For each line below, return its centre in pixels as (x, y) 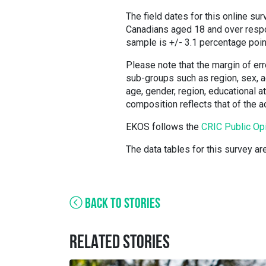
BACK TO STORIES (121, 204)
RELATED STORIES (120, 243)
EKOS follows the (164, 126)
